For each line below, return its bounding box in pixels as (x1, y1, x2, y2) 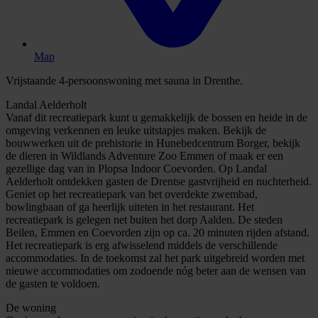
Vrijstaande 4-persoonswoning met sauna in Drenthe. (6, 74, 243, 87)
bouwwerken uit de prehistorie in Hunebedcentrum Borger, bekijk (6, 136, 300, 149)
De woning (6, 301, 56, 314)
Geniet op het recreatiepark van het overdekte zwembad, (6, 187, 258, 200)
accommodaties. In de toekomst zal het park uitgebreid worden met (6, 251, 305, 264)
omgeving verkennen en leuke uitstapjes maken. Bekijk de (6, 124, 266, 136)
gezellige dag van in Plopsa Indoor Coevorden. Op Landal (6, 162, 267, 175)
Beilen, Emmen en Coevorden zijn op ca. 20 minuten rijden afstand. (6, 226, 309, 238)
